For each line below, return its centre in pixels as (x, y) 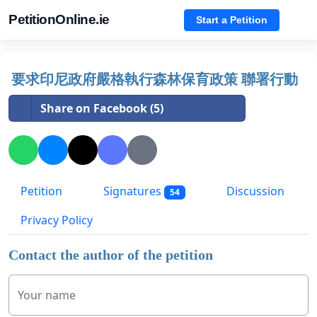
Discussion (254, 191)
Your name (47, 295)
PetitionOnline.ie (59, 19)
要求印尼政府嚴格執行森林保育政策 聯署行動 (155, 79)
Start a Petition (232, 19)
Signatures (132, 191)
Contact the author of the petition (111, 255)
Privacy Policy (57, 220)
